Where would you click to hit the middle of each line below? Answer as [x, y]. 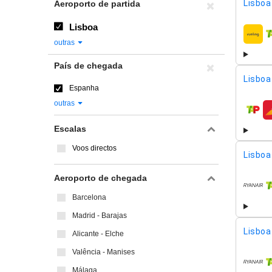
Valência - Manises [104, 252]
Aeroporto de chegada [100, 178]
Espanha [84, 88]
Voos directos [94, 148]
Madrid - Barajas [100, 216]
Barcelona [89, 197]
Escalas [70, 129]
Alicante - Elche [98, 234]
